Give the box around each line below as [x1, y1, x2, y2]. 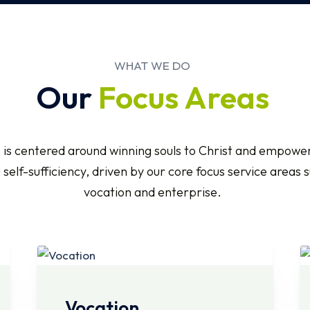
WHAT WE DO [114, 57, 191, 73]
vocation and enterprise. [83, 183, 221, 200]
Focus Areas [98, 77, 269, 117]
